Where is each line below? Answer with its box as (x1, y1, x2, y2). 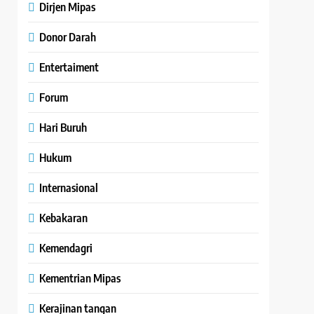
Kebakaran (39, 210, 88, 226)
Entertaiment (39, 60, 100, 75)
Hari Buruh (39, 120, 88, 135)
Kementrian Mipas (39, 271, 121, 286)
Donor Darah (39, 29, 97, 45)
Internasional (39, 180, 99, 196)
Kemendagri (39, 240, 93, 256)
